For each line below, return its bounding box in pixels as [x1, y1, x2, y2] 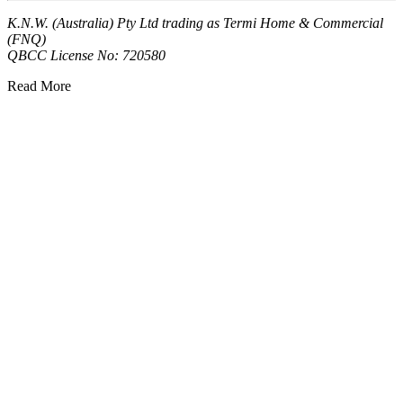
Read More [7, 77, 71, 94]
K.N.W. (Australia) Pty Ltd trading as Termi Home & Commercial [7, 14, 383, 31]
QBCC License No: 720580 [7, 47, 166, 63]
